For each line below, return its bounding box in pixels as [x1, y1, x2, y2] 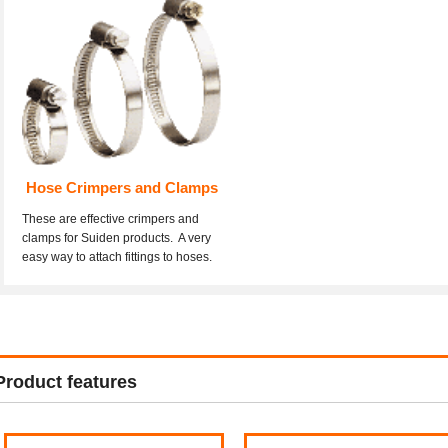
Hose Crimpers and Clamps [26, 179, 218, 197]
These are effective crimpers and [22, 212, 199, 227]
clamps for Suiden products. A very [22, 231, 211, 246]
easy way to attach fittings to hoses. [22, 250, 212, 265]
